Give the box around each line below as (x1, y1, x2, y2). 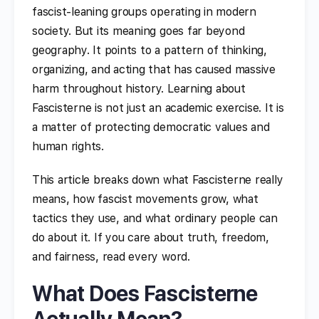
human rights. (32, 139, 104, 153)
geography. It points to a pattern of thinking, (32, 43, 267, 57)
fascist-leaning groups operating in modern (32, 4, 256, 19)
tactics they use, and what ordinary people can (32, 211, 278, 225)
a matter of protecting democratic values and (32, 120, 270, 134)
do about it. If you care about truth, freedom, (32, 230, 269, 244)
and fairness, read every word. (32, 249, 190, 263)
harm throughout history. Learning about (32, 81, 246, 95)
